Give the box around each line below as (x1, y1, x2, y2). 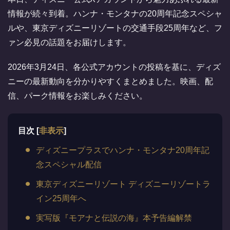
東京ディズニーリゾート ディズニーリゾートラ (36, 180, 210, 188)
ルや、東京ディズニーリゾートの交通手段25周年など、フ (8, 24, 222, 32)
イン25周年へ (36, 194, 86, 203)
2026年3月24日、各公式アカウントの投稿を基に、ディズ (8, 63, 221, 71)
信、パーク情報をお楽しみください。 (8, 91, 147, 100)
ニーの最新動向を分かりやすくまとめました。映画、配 (8, 77, 213, 86)
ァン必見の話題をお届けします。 (8, 38, 131, 47)
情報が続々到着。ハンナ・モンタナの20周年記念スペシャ (8, 9, 222, 18)
